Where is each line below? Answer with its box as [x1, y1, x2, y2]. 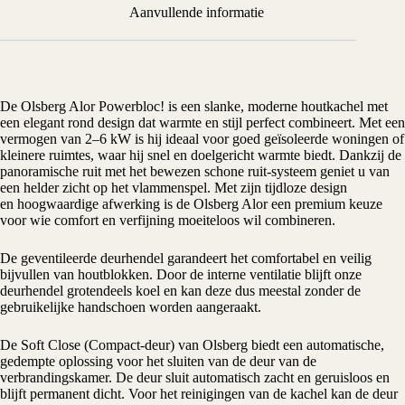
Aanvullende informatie [128, 4, 264, 20]
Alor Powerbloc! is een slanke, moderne [66, 98, 301, 114]
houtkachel [301, 98, 363, 114]
